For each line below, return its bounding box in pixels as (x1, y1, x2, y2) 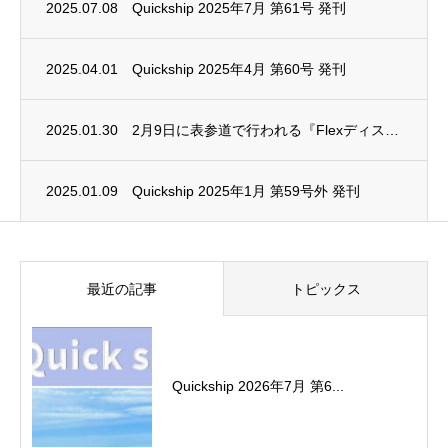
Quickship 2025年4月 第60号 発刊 (132, 60, 346, 77)
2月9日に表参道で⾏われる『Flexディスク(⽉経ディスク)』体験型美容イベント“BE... (385, 121, 399, 138)
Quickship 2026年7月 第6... (172, 378, 344, 395)
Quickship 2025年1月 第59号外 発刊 (132, 182, 360, 199)
